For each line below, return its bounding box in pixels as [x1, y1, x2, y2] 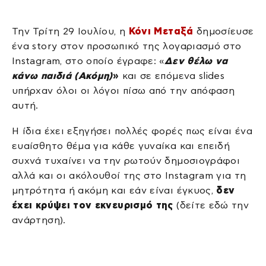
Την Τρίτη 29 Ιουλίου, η [12, 26, 129, 36]
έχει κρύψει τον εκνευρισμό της [12, 200, 173, 211]
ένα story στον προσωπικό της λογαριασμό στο [12, 40, 242, 51]
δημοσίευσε [193, 26, 254, 36]
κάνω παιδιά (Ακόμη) [12, 70, 113, 81]
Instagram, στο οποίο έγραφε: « [12, 55, 164, 66]
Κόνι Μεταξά [128, 26, 194, 36]
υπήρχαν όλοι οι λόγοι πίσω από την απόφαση [12, 85, 235, 96]
